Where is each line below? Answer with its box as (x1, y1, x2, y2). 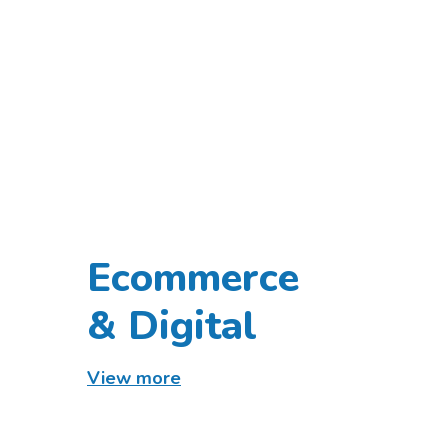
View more (87, 365, 181, 390)
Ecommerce (87, 250, 299, 305)
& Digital (87, 298, 257, 353)
